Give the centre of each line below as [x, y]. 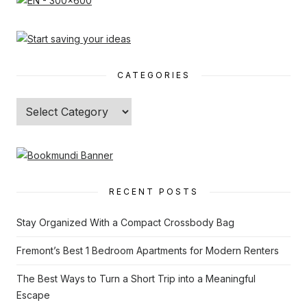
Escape [33, 295]
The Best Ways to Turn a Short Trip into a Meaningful [136, 279]
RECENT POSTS [153, 192]
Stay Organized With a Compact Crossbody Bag [125, 223]
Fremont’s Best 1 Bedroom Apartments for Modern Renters [148, 251]
